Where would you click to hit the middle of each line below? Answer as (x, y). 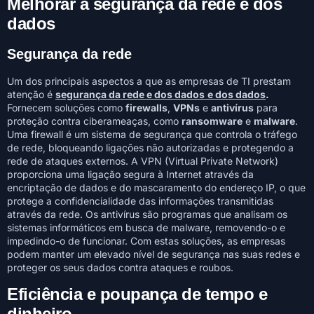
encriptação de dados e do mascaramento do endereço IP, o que (156, 188)
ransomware (212, 121)
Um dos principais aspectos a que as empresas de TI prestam (149, 81)
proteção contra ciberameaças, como (94, 121)
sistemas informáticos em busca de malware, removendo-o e (146, 228)
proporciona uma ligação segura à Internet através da (130, 175)
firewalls (146, 108)
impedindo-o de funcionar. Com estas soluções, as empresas (146, 241)
